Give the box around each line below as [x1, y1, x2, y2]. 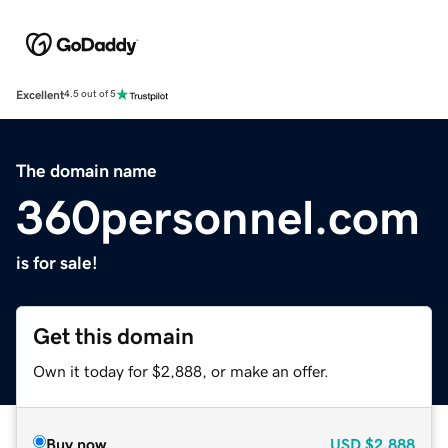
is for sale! [16, 253, 98, 272]
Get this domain [33, 324, 194, 348]
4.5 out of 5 [64, 89, 116, 100]
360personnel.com [16, 192, 420, 241]
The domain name [16, 161, 157, 180]
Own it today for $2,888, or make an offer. [33, 362, 329, 379]
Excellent [16, 88, 64, 101]
